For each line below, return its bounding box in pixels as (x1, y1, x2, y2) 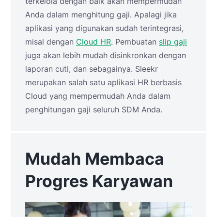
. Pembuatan (111, 36, 159, 46)
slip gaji (159, 36, 187, 46)
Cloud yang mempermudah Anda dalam (25, 91, 170, 101)
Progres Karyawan (25, 170, 173, 191)
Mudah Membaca (25, 148, 164, 169)
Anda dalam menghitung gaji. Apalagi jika (25, 9, 177, 19)
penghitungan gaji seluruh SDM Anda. (25, 104, 162, 114)
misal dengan (25, 36, 76, 46)
